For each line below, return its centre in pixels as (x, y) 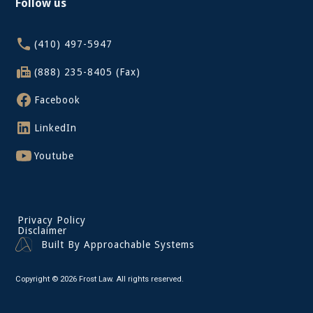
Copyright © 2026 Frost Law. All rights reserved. (100, 279)
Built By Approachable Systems (117, 244)
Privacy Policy (51, 220)
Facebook (57, 100)
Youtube (54, 155)
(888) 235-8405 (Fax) (87, 72)
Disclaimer (42, 231)
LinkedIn (55, 128)
